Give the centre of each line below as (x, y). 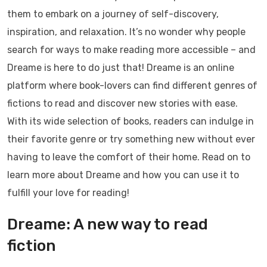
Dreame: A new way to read (108, 224)
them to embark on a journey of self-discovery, (113, 14)
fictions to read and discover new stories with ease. (122, 103)
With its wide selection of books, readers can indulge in (131, 121)
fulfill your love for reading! (68, 193)
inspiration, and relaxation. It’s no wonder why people (126, 32)
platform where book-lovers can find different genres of (132, 86)
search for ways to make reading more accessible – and (131, 50)
